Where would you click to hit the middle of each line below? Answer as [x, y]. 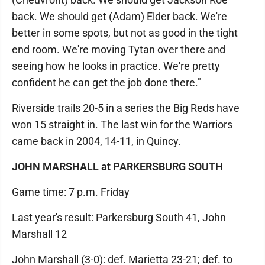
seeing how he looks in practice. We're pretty [116, 66]
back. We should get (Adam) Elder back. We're [119, 16]
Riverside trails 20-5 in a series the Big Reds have [126, 108]
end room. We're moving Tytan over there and [119, 49]
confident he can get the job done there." [106, 82]
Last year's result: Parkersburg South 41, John [119, 217]
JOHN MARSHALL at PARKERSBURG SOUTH [117, 166]
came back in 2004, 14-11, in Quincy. [96, 141]
